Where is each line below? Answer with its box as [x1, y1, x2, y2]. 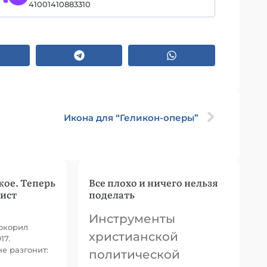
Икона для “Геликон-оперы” [64, 112, 198, 123]
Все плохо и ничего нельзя [89, 175, 218, 190]
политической [89, 247, 180, 262]
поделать [89, 187, 135, 201]
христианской [89, 229, 178, 244]
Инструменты [89, 212, 175, 226]
